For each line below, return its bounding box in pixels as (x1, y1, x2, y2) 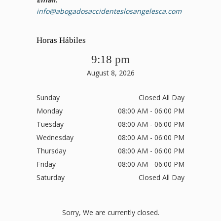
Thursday (37, 146, 66, 155)
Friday (37, 159, 56, 169)
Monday (37, 106, 63, 115)
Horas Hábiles (37, 35, 86, 45)
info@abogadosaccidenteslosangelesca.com (37, 6, 182, 16)
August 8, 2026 (86, 68, 135, 77)
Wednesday (37, 132, 74, 142)
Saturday (37, 172, 65, 182)
